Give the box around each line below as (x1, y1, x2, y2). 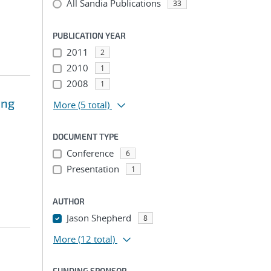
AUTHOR (53, 196, 85, 206)
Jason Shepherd (66, 212, 131, 224)
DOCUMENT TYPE (53, 131, 119, 142)
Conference (66, 147, 114, 159)
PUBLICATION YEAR (53, 30, 126, 41)
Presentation (66, 163, 119, 175)
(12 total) (78, 233, 115, 245)
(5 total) (78, 99, 109, 111)
